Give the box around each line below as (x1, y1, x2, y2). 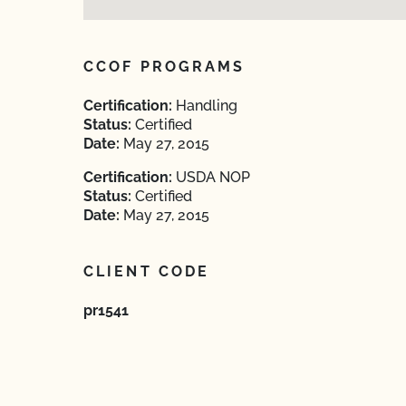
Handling (172, 97, 237, 114)
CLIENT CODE (83, 263, 210, 280)
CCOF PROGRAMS (83, 58, 246, 75)
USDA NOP (172, 169, 250, 186)
